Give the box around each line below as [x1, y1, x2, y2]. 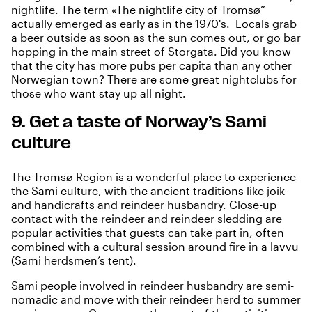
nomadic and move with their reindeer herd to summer [11, 292, 301, 306]
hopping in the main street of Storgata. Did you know [11, 45, 291, 58]
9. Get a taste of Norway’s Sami [11, 112, 267, 132]
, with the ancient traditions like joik [98, 184, 285, 198]
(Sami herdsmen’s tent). [11, 253, 139, 267]
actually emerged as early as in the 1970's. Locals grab [11, 17, 297, 31]
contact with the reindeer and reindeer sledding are [11, 212, 282, 226]
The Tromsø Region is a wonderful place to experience [11, 170, 296, 184]
